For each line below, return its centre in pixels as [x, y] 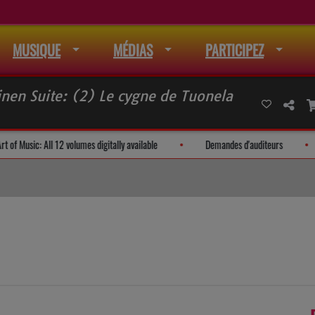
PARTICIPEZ [234, 50]
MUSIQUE [37, 50]
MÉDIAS [133, 50]
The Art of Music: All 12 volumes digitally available [133, 144]
